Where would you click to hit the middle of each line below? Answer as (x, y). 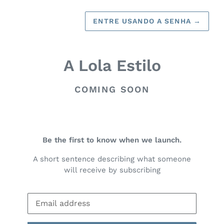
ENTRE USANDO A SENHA (143, 21)
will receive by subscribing (112, 170)
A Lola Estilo (112, 65)
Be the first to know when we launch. (112, 140)
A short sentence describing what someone (112, 159)
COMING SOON (112, 89)
